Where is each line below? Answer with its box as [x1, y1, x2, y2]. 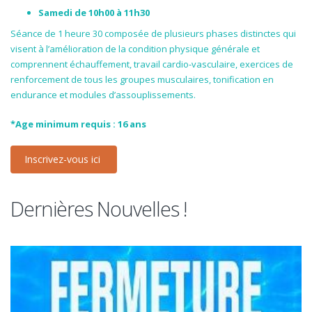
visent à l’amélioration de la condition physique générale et [10, 42, 260, 55]
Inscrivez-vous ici [24, 153, 103, 166]
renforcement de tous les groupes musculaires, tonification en [10, 73, 274, 86]
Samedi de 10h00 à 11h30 [38, 6, 150, 19]
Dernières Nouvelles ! [10, 195, 187, 222]
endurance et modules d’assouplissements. [10, 88, 196, 101]
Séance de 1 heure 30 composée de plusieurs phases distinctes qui [10, 27, 296, 40]
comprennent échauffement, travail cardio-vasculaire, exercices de [10, 58, 293, 70]
